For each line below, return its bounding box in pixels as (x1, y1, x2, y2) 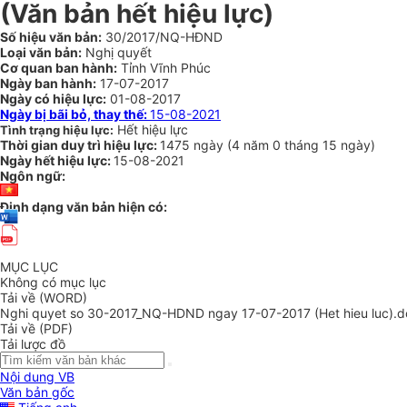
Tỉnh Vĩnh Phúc (117, 60, 211, 75)
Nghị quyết (82, 45, 152, 60)
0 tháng (273, 137, 323, 153)
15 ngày (323, 137, 371, 153)
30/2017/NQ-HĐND (102, 29, 223, 45)
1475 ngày (160, 137, 227, 153)
